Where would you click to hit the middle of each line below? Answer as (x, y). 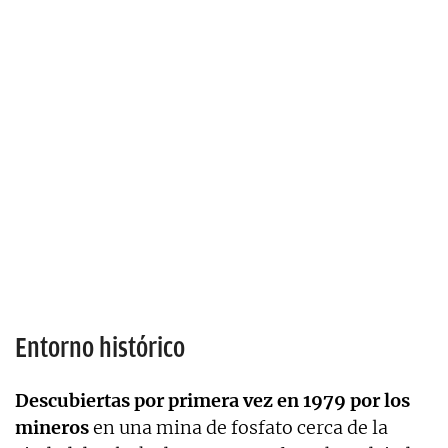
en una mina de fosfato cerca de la (238, 427)
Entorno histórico (100, 347)
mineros (52, 427)
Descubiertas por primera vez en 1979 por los (212, 400)
